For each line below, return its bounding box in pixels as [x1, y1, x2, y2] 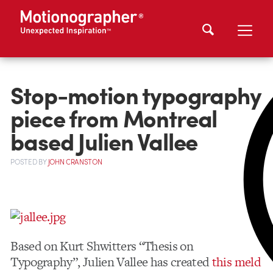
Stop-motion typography [10, 77, 261, 112]
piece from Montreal [10, 100, 218, 135]
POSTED [10, 157, 38, 168]
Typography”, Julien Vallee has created [10, 252, 212, 271]
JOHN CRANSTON [48, 157, 102, 168]
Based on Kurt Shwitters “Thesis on [10, 236, 194, 255]
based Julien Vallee [10, 123, 198, 158]
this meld [211, 252, 261, 271]
